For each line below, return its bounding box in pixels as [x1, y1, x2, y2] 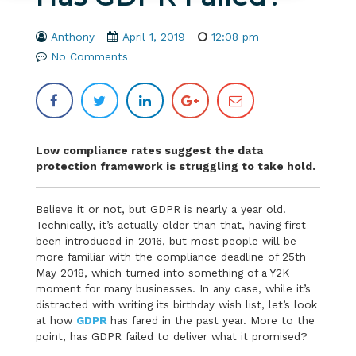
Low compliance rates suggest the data [35, 143, 263, 157]
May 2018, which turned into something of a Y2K [35, 265, 289, 279]
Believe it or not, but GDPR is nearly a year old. [35, 202, 286, 215]
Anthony [50, 29, 95, 43]
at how [35, 313, 76, 327]
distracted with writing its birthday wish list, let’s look [35, 297, 317, 311]
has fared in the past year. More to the [110, 313, 315, 327]
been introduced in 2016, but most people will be [35, 234, 296, 247]
